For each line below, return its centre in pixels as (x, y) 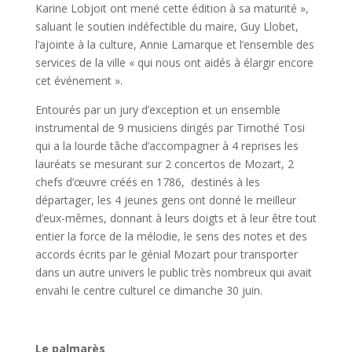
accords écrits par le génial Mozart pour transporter (166, 254)
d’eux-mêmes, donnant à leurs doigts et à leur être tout (176, 218)
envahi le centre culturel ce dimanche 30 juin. (148, 290)
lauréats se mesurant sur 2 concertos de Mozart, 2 (164, 164)
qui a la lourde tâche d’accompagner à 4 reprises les (167, 146)
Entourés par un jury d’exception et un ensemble (158, 110)
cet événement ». (79, 81)
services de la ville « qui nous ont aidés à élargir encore (174, 62)
